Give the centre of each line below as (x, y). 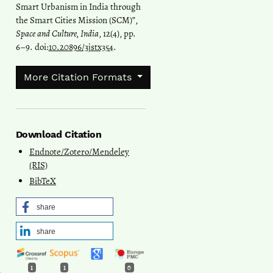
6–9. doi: (32, 47)
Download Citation (58, 134)
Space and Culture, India (57, 33)
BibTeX (43, 181)
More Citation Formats (79, 77)
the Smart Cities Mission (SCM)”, (76, 20)
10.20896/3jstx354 (81, 47)
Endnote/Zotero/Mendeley (79, 151)
